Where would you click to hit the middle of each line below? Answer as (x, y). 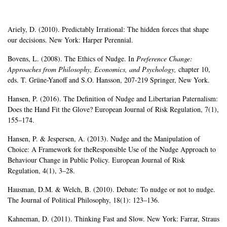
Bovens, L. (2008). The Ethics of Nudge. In (72, 59)
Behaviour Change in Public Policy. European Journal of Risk (96, 160)
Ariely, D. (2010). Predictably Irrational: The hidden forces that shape (108, 29)
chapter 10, (194, 69)
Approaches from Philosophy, (51, 69)
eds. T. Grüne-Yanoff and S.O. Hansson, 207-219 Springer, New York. (109, 80)
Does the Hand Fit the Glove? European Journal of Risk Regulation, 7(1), (113, 109)
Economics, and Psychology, (136, 69)
